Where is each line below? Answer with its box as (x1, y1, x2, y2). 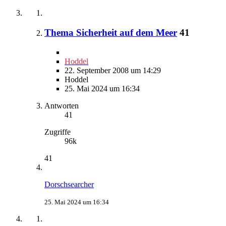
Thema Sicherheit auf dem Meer (44, 27, 177, 38)
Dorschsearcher (44, 180, 94, 189)
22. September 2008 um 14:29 (65, 66, 161, 75)
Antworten (44, 101, 79, 110)
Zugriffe (44, 127, 71, 136)
